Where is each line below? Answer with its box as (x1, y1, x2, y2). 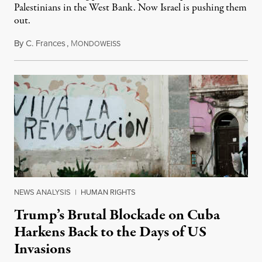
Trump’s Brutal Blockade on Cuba (14, 205, 220, 226)
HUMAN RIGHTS (81, 187, 136, 198)
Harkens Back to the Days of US (14, 222, 206, 243)
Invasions (14, 239, 71, 260)
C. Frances (26, 37, 65, 50)
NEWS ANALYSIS (14, 187, 71, 198)
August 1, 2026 (120, 37, 175, 50)
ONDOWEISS (78, 39, 120, 49)
